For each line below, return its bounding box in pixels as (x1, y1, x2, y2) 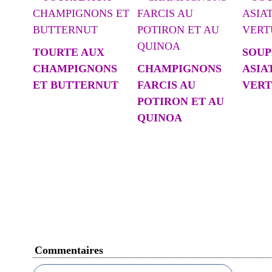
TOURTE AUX (33, 46, 104, 58)
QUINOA (137, 112, 183, 124)
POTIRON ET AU (137, 95, 225, 107)
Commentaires (35, 244, 103, 256)
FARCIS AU (137, 79, 196, 91)
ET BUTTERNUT (33, 79, 118, 91)
